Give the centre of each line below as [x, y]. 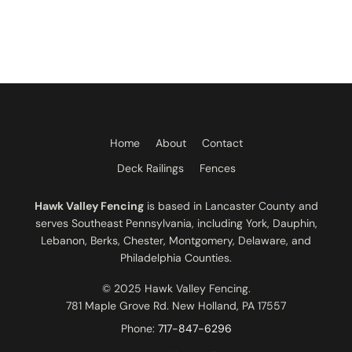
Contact [222, 143]
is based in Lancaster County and [231, 205]
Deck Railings [150, 168]
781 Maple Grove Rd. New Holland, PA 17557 [176, 305]
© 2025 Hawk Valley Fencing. [176, 288]
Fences [217, 168]
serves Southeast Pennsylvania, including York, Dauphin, [176, 223]
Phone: [139, 328]
